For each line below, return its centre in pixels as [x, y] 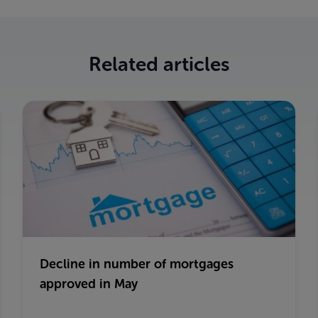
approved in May [89, 284]
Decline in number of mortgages [137, 264]
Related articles [159, 64]
